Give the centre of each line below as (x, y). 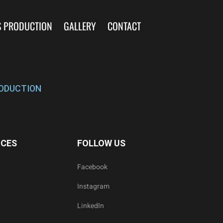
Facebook (93, 167)
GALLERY (80, 26)
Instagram (94, 186)
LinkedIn (91, 206)
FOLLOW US (102, 144)
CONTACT (124, 26)
